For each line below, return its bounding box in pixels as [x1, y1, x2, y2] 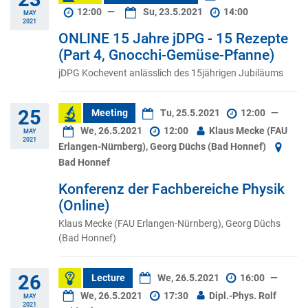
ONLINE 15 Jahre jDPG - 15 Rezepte [58, 30, 288, 47]
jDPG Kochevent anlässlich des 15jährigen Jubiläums [58, 67, 283, 79]
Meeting [91, 107, 128, 120]
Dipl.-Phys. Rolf [207, 289, 277, 302]
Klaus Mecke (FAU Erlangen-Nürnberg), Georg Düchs [58, 217, 280, 229]
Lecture [91, 272, 125, 284]
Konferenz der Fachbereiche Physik [58, 180, 285, 197]
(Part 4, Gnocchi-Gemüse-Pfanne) [58, 47, 274, 64]
